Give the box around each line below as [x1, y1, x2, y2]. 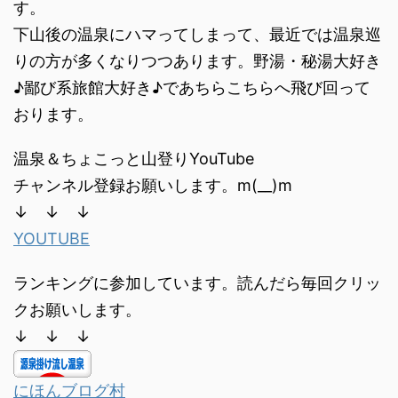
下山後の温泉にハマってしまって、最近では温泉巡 [13, 25, 381, 44]
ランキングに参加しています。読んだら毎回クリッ [13, 274, 381, 293]
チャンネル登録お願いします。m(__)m [13, 176, 292, 195]
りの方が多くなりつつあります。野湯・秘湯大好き [13, 52, 381, 71]
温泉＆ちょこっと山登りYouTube [13, 149, 254, 169]
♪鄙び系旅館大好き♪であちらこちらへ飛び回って [13, 78, 370, 98]
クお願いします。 [13, 300, 141, 320]
